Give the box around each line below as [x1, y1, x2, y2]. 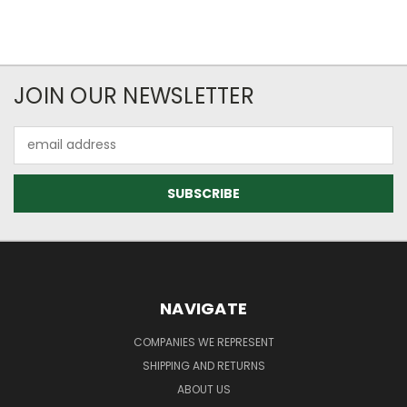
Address [14, 144, 64, 164]
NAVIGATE [160, 296, 247, 320]
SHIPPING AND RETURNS [142, 357, 265, 373]
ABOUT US [176, 381, 231, 397]
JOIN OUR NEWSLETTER [14, 80, 254, 111]
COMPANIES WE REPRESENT [133, 333, 274, 350]
